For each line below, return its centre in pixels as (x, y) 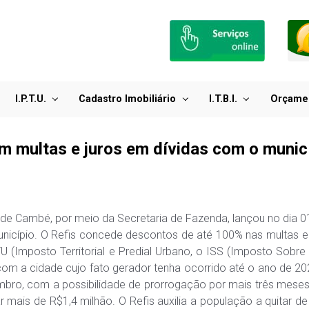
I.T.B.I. (223, 99)
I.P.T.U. (30, 99)
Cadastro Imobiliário (128, 99)
